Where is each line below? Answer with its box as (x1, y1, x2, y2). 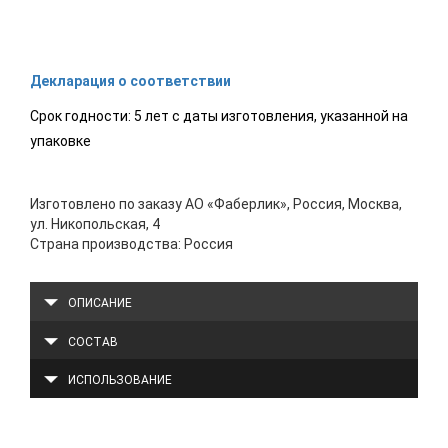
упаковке (30, 133, 91, 150)
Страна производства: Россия (30, 236, 233, 253)
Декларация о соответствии (30, 73, 231, 90)
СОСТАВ (67, 334, 118, 349)
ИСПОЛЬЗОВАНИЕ (67, 373, 172, 388)
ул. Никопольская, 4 (30, 216, 160, 233)
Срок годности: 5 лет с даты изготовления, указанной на (30, 108, 408, 125)
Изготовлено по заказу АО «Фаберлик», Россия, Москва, (30, 196, 402, 213)
